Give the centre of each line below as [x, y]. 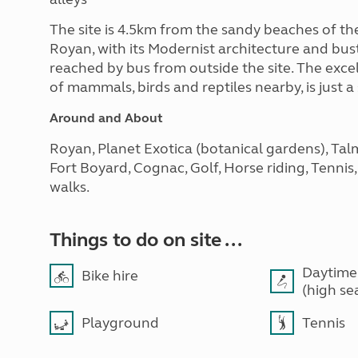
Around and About [106, 118]
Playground [120, 323]
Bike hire [110, 276]
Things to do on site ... [146, 240]
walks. [70, 187]
